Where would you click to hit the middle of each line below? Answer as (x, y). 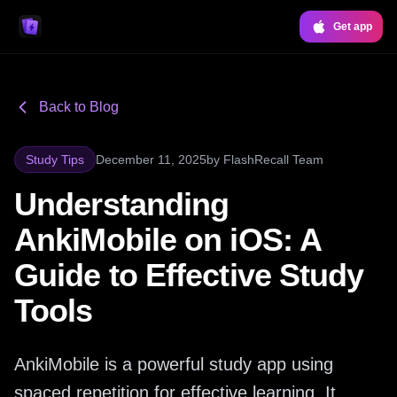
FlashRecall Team (273, 160)
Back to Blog (79, 107)
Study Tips (55, 160)
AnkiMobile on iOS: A (168, 240)
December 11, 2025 (151, 160)
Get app (353, 27)
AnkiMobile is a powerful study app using (174, 364)
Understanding (122, 204)
